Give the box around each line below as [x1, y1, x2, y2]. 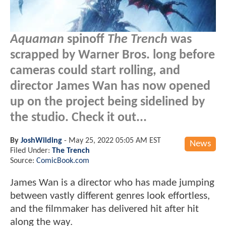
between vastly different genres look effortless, [10, 190, 210, 201]
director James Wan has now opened [10, 80, 210, 93]
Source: [10, 156, 36, 165]
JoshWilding [21, 136, 62, 145]
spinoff [64, 33, 107, 46]
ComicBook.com [36, 156, 89, 165]
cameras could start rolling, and [10, 64, 180, 77]
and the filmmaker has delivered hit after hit [10, 203, 199, 214]
